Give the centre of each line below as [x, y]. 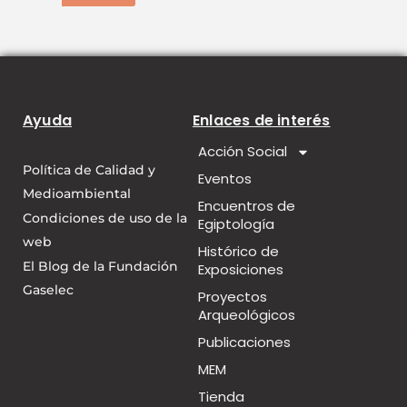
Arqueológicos [246, 315]
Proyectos [232, 297]
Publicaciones [244, 342]
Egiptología [236, 224]
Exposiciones [240, 270]
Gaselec [48, 290]
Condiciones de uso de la [105, 218]
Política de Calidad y [89, 170]
